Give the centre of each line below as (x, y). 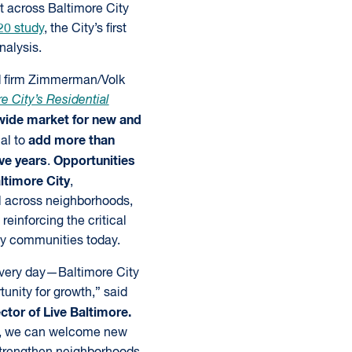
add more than (71, 141)
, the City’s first (85, 29)
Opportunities (94, 161)
